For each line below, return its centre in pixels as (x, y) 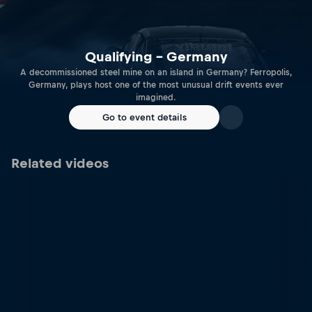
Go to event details (144, 117)
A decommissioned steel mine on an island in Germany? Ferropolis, (156, 73)
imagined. (156, 98)
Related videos (60, 163)
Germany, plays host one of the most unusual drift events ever (156, 85)
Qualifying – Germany (156, 57)
